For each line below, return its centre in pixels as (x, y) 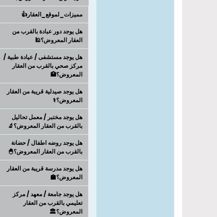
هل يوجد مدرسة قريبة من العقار (45, 168)
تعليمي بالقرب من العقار (53, 203)
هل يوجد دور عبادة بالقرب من (47, 31)
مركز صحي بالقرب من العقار (47, 66)
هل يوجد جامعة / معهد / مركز (47, 194)
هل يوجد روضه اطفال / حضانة (47, 143)
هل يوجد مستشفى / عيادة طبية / (43, 57)
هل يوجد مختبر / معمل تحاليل (47, 117)
